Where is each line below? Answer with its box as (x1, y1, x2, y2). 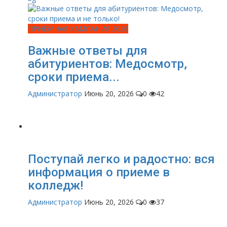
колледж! (28, 178, 83, 193)
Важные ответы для (28, 44, 147, 58)
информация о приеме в (28, 165, 170, 180)
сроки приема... (28, 70, 120, 85)
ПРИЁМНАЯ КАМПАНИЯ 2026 (28, 24, 128, 34)
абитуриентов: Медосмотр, (28, 57, 187, 71)
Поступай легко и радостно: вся (28, 152, 215, 167)
